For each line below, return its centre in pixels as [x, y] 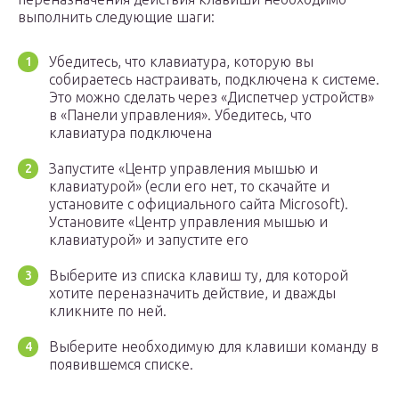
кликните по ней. [108, 311]
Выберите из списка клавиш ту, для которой [199, 276]
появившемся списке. [121, 365]
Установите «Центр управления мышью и [188, 222]
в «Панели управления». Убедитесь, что [180, 115]
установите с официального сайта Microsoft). [199, 204]
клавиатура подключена [130, 133]
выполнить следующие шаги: [116, 17]
